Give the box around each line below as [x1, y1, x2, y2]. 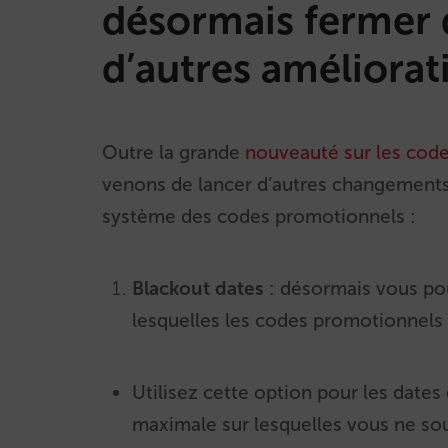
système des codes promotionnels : [102, 205, 416, 228]
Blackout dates [132, 277, 269, 300]
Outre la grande [102, 141, 245, 164]
